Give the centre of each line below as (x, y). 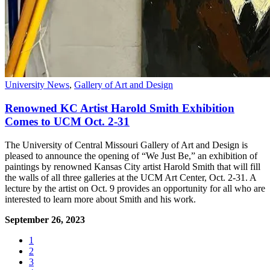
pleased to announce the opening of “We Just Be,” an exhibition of (131, 155)
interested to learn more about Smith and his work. (100, 199)
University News (37, 85)
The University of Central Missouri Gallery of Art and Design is (126, 145)
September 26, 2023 (45, 219)
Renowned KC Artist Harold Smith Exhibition (120, 108)
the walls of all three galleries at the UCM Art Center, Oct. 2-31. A (130, 177)
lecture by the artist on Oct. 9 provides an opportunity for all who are (135, 188)
